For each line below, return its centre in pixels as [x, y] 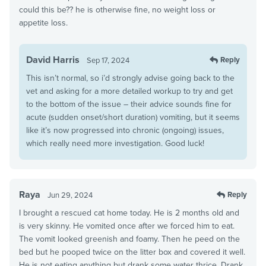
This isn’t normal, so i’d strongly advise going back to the [130, 78]
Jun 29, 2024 [70, 195]
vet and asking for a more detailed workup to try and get [129, 91]
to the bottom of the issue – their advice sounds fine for [129, 104]
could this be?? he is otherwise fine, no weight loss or [117, 9]
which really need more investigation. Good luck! [115, 143]
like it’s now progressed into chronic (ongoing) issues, [125, 130]
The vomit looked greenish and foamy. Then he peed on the [129, 239]
